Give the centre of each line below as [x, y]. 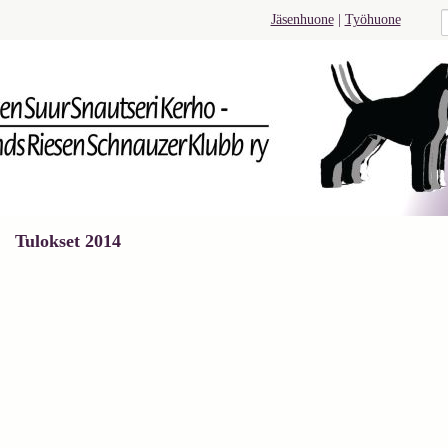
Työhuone [372, 19]
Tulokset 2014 [67, 241]
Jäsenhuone [302, 19]
